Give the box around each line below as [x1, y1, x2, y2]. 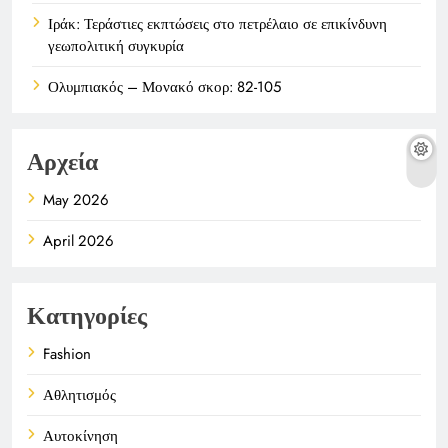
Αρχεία [27, 143, 98, 179]
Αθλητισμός [43, 383, 116, 406]
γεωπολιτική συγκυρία [48, 34, 184, 57]
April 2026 [43, 229, 114, 252]
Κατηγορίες [27, 297, 147, 333]
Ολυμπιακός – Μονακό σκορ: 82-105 [48, 75, 281, 98]
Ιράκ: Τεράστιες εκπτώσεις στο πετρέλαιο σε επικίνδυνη [48, 12, 387, 35]
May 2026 [43, 188, 109, 211]
